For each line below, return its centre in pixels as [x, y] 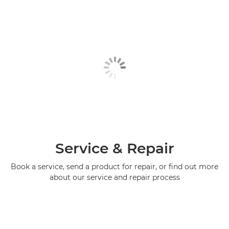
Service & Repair [114, 148]
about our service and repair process [114, 177]
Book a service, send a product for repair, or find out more [114, 166]
